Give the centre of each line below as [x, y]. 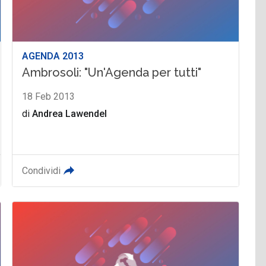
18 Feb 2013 [49, 96]
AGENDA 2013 [53, 56]
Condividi [42, 170]
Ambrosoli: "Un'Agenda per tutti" [112, 72]
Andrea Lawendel [70, 113]
